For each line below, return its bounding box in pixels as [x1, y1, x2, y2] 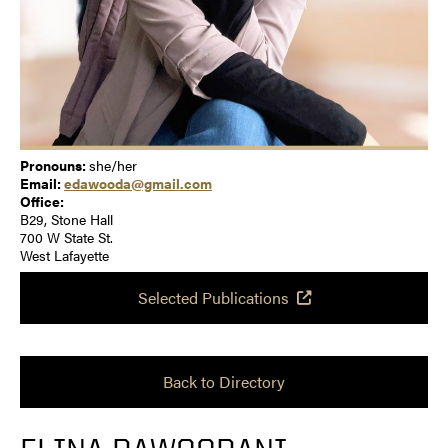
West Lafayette [20, 244, 109, 265]
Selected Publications [137, 285, 289, 309]
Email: [20, 172, 64, 193]
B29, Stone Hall [20, 208, 113, 229]
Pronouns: [20, 154, 89, 175]
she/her [89, 154, 137, 175]
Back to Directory [163, 369, 285, 393]
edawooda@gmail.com [64, 172, 212, 193]
